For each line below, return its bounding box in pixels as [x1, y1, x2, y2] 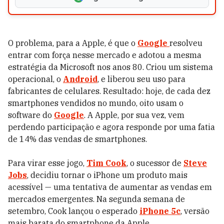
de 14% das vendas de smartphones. [8, 134, 147, 144]
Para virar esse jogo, [8, 158, 86, 168]
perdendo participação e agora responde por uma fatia [8, 122, 215, 132]
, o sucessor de [126, 158, 183, 168]
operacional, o [8, 74, 63, 84]
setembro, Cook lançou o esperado [8, 206, 139, 216]
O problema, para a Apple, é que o [8, 38, 137, 48]
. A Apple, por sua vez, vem [84, 110, 184, 120]
